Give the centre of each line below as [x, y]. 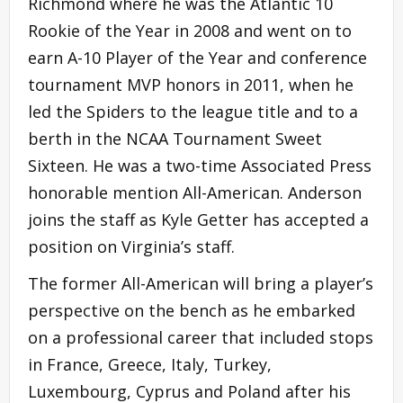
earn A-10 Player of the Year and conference [197, 58]
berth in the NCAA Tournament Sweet [175, 139]
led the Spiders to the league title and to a [193, 112]
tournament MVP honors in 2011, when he [191, 85]
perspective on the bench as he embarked [192, 311]
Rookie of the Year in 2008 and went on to [190, 31]
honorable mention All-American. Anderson [195, 193]
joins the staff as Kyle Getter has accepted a [198, 220]
